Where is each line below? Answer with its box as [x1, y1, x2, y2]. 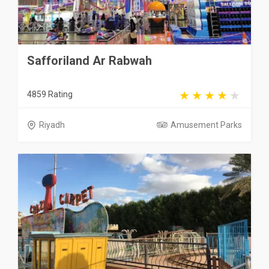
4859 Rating [27, 89, 73, 99]
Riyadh [39, 120, 65, 130]
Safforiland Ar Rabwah [27, 53, 152, 68]
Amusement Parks [171, 120, 242, 130]
